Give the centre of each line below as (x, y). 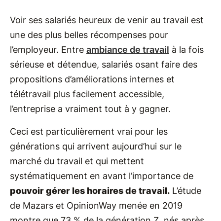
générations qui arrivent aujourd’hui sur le (96, 146)
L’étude (185, 190)
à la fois (186, 49)
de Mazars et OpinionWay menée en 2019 (96, 205)
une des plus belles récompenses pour (89, 35)
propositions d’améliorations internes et (92, 79)
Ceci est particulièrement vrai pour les (89, 131)
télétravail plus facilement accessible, (87, 94)
